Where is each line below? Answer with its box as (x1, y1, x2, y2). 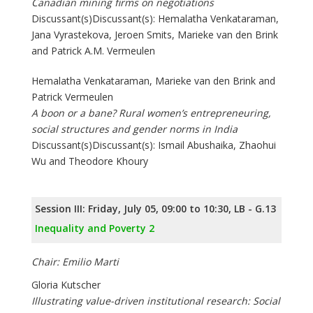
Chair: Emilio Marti (31, 255, 119, 269)
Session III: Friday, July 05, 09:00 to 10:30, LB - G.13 (35, 202, 276, 216)
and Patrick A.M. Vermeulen (31, 44, 155, 58)
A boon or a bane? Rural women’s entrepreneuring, (31, 106, 271, 120)
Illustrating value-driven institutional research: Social (31, 294, 280, 308)
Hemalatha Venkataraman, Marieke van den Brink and (31, 74, 275, 88)
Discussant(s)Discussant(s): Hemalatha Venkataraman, (31, 12, 279, 26)
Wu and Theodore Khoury (31, 154, 148, 168)
